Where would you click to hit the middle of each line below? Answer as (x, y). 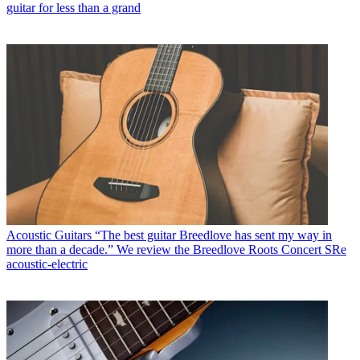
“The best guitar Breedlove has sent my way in (213, 235)
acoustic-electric (47, 264)
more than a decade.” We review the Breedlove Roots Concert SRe (176, 249)
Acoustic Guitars (49, 235)
